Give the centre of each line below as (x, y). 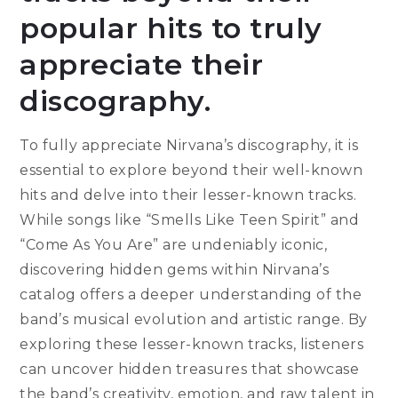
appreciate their (142, 65)
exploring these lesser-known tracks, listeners (192, 345)
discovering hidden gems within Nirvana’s (175, 270)
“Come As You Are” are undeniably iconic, (174, 245)
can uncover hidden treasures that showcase (190, 370)
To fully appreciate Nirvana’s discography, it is (189, 146)
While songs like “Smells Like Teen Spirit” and (190, 220)
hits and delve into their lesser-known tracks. (188, 195)
